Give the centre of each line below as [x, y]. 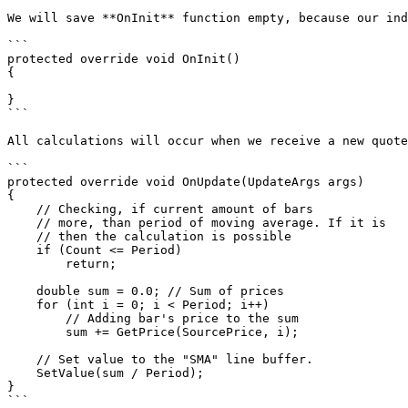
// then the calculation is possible [22, 236]
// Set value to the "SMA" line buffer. [22, 359]
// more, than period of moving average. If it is [22, 223]
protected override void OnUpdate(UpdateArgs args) [186, 182]
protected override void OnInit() [124, 59]
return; [36, 264]
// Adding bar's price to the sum [36, 318]
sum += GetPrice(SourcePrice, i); [36, 332]
